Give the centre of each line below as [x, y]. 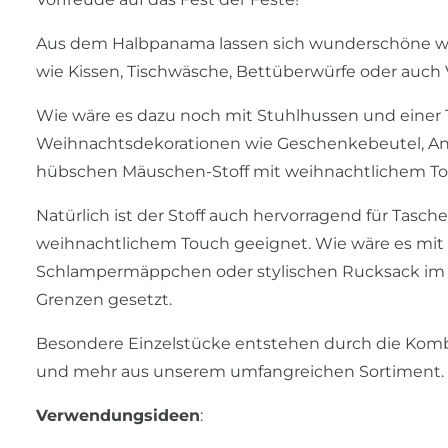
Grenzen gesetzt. [104, 300]
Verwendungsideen [118, 416]
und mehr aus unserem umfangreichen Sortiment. [240, 372]
